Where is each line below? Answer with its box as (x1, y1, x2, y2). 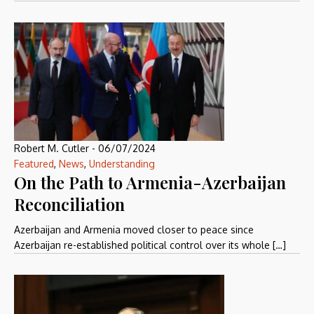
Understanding (89, 158, 155, 170)
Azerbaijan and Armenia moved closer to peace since (14, 224, 254, 235)
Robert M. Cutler (14, 142, 89, 154)
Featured (14, 158, 54, 170)
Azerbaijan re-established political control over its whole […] (14, 239, 286, 251)
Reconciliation (14, 193, 125, 215)
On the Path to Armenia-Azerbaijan (14, 171, 286, 193)
